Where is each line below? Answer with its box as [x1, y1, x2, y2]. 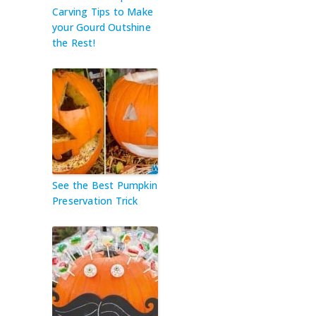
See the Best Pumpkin [52, 178, 157, 192]
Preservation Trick [52, 193, 138, 207]
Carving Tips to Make [52, 4, 153, 18]
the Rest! [52, 35, 95, 49]
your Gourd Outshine [52, 20, 151, 34]
